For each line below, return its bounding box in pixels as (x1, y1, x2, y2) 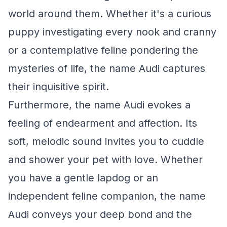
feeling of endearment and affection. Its (8, 117, 197, 129)
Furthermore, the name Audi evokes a (8, 99, 191, 111)
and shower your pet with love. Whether (8, 154, 203, 166)
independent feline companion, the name (8, 190, 206, 202)
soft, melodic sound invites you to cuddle (8, 135, 204, 147)
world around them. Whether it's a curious (8, 8, 211, 20)
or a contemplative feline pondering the (8, 44, 198, 56)
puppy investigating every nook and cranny (8, 26, 216, 38)
